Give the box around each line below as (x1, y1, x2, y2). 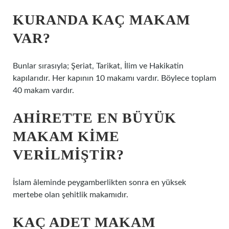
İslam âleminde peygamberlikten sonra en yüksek (13, 178, 186, 187)
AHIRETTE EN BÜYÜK (13, 110, 176, 126)
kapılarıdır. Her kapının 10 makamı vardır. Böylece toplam (13, 74, 216, 82)
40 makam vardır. (13, 86, 74, 95)
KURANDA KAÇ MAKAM (13, 12, 190, 28)
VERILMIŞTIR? (13, 147, 124, 163)
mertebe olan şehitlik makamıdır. (13, 191, 128, 199)
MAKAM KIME (13, 128, 120, 144)
